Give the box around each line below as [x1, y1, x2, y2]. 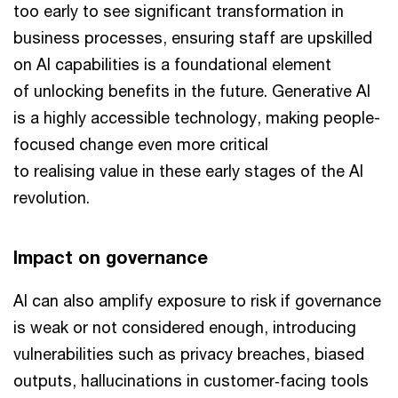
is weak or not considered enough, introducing [13, 317, 356, 337]
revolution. [13, 187, 90, 207]
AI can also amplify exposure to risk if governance [13, 291, 381, 310]
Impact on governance [13, 247, 208, 267]
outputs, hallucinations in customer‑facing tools [13, 370, 369, 390]
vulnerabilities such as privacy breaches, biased [13, 344, 364, 363]
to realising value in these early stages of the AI [13, 161, 363, 180]
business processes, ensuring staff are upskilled [13, 28, 372, 47]
